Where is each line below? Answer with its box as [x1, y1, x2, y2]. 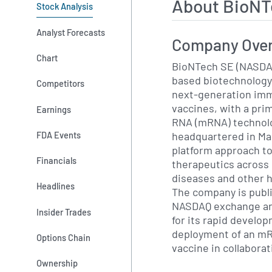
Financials [36, 155, 77, 166]
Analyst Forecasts [36, 26, 106, 38]
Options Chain [36, 232, 91, 243]
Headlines [36, 180, 75, 192]
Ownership [36, 257, 78, 269]
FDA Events [36, 129, 81, 140]
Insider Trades [36, 206, 92, 217]
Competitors [36, 78, 85, 89]
